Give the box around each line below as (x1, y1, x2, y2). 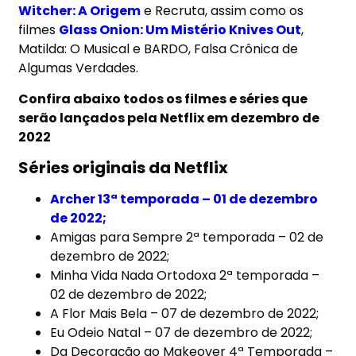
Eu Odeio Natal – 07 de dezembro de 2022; (50, 323, 313, 342)
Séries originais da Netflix (18, 157, 229, 180)
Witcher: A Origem (18, 2, 141, 21)
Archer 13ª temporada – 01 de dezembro (50, 190, 319, 209)
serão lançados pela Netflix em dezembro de (18, 108, 320, 127)
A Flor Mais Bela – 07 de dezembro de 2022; (50, 304, 319, 323)
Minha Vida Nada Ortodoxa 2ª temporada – (50, 266, 320, 285)
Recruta (155, 2, 206, 21)
